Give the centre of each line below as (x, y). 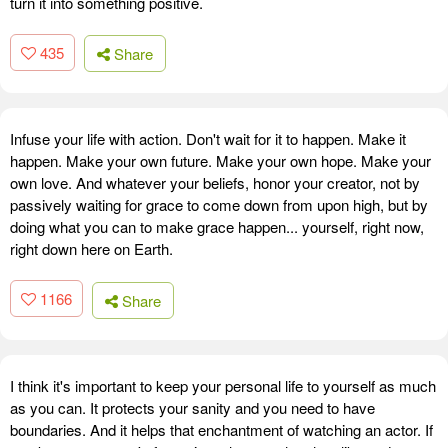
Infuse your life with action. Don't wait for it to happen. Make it (208, 139)
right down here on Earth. (91, 249)
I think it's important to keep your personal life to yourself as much (223, 385)
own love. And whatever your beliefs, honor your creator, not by (215, 183)
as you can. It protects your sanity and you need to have (192, 407)
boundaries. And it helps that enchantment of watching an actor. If (221, 429)
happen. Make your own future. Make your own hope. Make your (220, 161)
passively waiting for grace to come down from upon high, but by (219, 205)
